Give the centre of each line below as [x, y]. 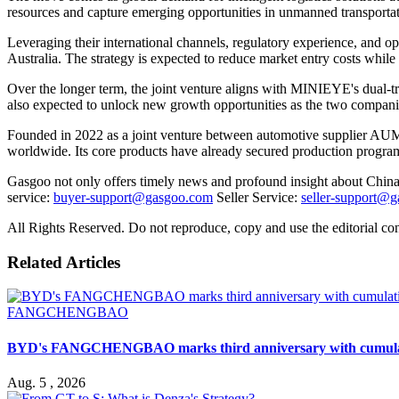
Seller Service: [257, 197]
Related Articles [64, 262]
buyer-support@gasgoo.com [133, 197]
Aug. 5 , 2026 [46, 382]
